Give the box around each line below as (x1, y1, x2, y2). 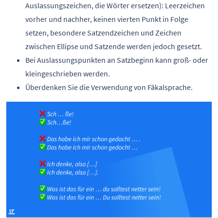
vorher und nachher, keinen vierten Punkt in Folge (25, 14, 188, 24)
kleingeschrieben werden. (25, 69, 110, 79)
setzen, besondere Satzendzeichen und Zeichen (25, 28, 182, 38)
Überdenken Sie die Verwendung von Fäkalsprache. (25, 82, 193, 92)
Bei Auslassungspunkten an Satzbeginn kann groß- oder (25, 55, 208, 65)
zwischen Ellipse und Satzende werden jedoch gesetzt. (25, 41, 202, 52)
